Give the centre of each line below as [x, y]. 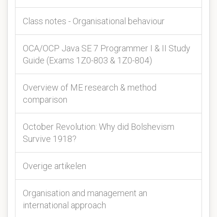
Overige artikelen [54, 166]
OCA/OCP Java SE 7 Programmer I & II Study [107, 48]
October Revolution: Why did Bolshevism [99, 127]
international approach [64, 205]
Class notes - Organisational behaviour [94, 21]
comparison [45, 100]
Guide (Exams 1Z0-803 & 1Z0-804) [87, 60]
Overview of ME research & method [90, 87]
